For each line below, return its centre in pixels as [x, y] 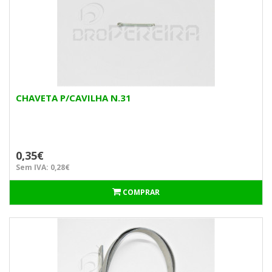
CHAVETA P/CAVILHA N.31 [73, 98]
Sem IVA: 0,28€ [43, 167]
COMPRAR [141, 192]
